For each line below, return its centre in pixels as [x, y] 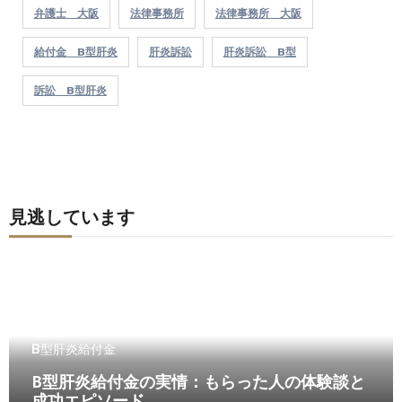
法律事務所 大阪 [258, 14]
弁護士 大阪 [66, 14]
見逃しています [71, 219]
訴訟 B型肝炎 [70, 91]
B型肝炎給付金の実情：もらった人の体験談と [198, 384]
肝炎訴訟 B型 [259, 52]
